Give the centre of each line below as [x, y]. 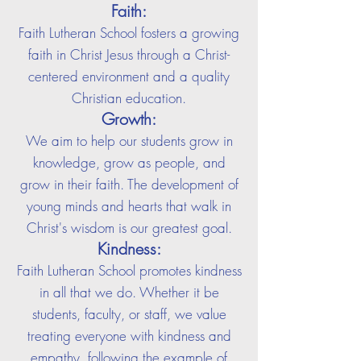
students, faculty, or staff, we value [129, 314]
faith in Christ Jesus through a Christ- [129, 54]
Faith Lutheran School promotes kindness [129, 270]
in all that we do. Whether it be [129, 292]
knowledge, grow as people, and [129, 162]
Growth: [129, 119]
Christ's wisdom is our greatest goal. [129, 228]
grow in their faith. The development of [129, 184]
